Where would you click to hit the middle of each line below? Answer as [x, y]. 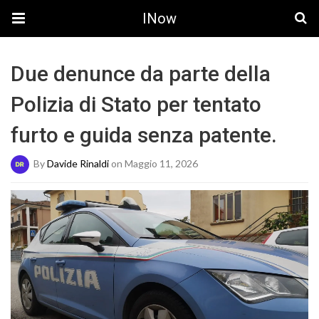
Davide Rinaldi [78, 163]
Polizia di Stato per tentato [136, 104]
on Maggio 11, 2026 [153, 163]
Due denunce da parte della [141, 74]
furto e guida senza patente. [144, 135]
